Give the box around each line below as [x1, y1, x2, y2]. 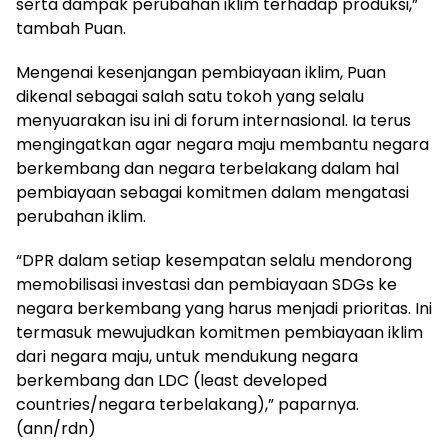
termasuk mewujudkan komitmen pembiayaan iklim [16, 321, 423, 345]
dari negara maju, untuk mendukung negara [16, 345, 358, 369]
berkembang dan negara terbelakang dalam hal [16, 157, 399, 181]
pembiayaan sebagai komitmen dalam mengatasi [16, 181, 409, 205]
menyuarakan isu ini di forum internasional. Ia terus [16, 109, 411, 133]
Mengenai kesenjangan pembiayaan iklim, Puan [16, 61, 386, 85]
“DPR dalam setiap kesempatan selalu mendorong [16, 249, 412, 273]
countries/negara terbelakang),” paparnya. [16, 393, 359, 417]
